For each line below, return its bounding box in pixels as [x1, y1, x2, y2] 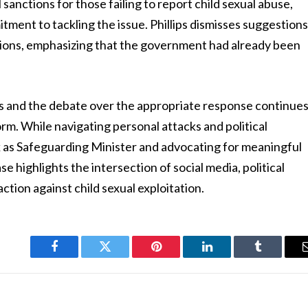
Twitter [104, 250, 140, 263]
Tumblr [256, 250, 294, 263]
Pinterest [155, 250, 199, 263]
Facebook [53, 250, 102, 263]
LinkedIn [206, 250, 252, 263]
